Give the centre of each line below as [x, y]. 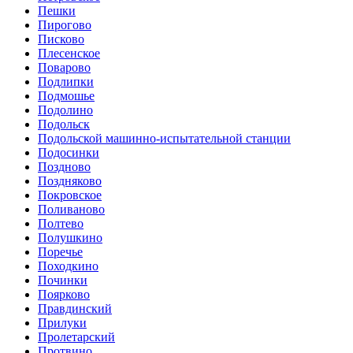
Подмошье [66, 96]
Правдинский [75, 309]
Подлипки [66, 82]
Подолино [65, 110]
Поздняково [70, 181]
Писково [61, 39]
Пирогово [65, 25]
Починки [63, 281]
